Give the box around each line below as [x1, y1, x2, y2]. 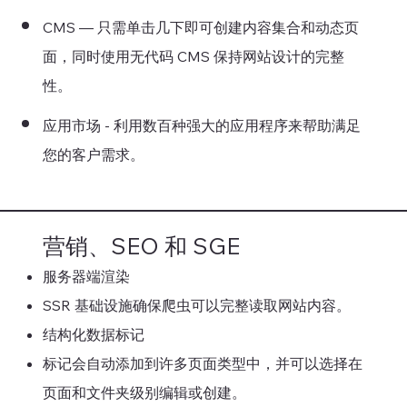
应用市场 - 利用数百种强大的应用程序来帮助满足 [42, 116, 361, 135]
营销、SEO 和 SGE [42, 232, 240, 261]
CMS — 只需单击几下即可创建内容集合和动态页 [42, 18, 359, 37]
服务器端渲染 [42, 267, 130, 286]
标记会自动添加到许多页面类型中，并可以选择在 [42, 354, 362, 373]
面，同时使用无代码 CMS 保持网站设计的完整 [42, 47, 344, 66]
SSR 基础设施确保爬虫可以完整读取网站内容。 [42, 296, 351, 315]
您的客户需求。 [42, 145, 144, 164]
